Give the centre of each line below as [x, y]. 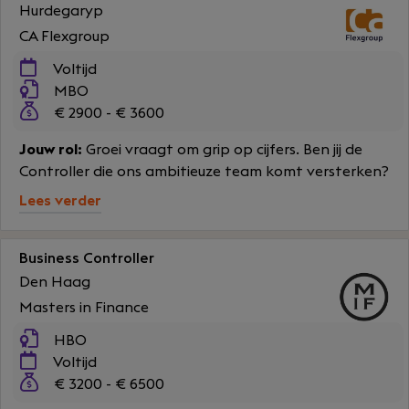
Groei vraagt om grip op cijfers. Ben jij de [222, 150]
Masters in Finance [84, 308]
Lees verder [60, 201]
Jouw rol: [51, 150]
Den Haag [55, 282]
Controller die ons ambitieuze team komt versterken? [204, 172]
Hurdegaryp [61, 11]
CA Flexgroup [64, 37]
